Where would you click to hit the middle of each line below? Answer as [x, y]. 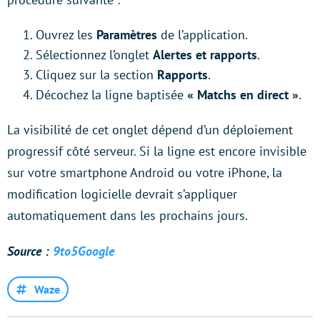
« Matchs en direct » [243, 94]
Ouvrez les [66, 34]
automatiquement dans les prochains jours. [127, 215]
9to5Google [84, 251]
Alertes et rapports [205, 54]
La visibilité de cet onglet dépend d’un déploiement [150, 129]
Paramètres [127, 34]
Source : [28, 251]
